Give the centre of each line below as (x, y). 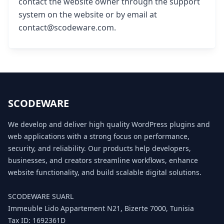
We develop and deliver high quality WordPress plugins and (109, 124)
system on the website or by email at (88, 15)
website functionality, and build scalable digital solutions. (105, 172)
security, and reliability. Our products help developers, (99, 148)
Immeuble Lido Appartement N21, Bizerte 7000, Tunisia (101, 208)
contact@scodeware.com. (67, 28)
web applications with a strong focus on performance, (99, 136)
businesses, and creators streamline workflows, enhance (103, 160)
